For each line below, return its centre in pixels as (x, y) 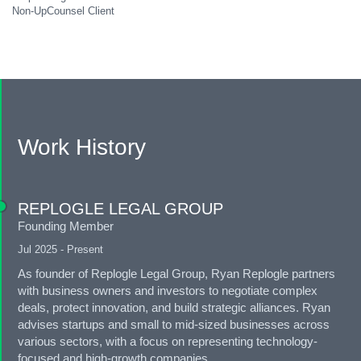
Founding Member (66, 226)
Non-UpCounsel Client (63, 11)
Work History (82, 147)
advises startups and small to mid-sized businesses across (174, 325)
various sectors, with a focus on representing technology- (168, 342)
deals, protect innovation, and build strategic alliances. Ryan (174, 308)
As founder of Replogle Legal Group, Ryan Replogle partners (176, 274)
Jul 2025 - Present (60, 250)
